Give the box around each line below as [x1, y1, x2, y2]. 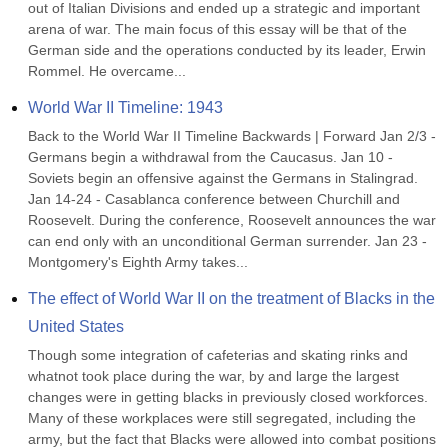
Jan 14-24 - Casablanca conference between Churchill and [28, 191, 400, 207]
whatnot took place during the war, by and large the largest [28, 368, 399, 384]
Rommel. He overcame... [28, 63, 186, 79]
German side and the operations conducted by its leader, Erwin [28, 42, 426, 58]
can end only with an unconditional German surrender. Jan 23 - [28, 233, 427, 249]
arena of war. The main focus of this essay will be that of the [28, 21, 407, 37]
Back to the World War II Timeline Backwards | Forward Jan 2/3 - [28, 128, 436, 144]
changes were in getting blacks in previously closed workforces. [28, 389, 428, 405]
